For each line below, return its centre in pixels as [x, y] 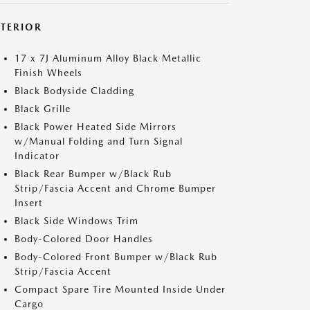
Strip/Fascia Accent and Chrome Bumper [115, 188]
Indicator [37, 156]
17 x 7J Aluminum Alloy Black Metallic [108, 58]
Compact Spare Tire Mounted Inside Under [120, 289]
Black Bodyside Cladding [74, 91]
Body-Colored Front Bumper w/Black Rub [116, 257]
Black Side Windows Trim [76, 221]
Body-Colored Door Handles [84, 239]
